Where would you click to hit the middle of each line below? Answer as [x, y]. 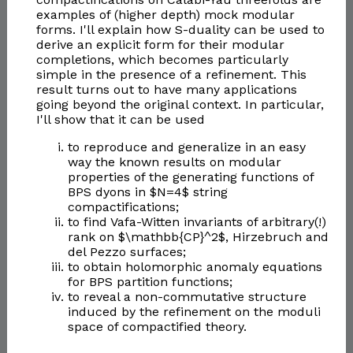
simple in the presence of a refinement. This [171, 75]
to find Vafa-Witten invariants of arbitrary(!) [197, 222]
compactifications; [123, 207]
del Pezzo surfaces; [126, 252]
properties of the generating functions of [190, 177]
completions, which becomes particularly [162, 60]
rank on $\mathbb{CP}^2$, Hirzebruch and [198, 237]
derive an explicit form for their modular [160, 45]
